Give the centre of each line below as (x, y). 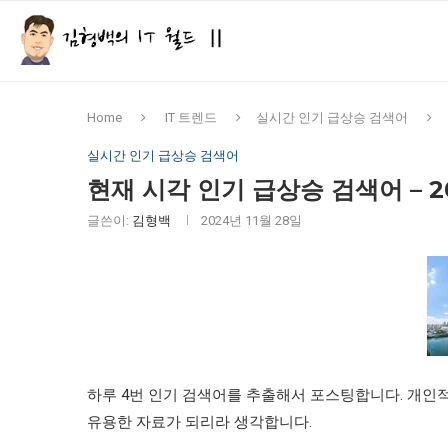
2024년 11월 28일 (251, 220)
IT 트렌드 (191, 117)
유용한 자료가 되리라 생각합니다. (199, 422)
